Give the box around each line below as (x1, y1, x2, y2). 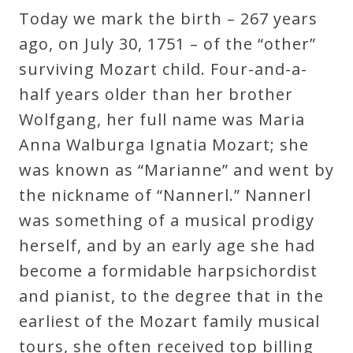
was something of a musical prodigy (19, 209, 314, 231)
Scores (44, 58, 88, 76)
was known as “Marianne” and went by (19, 158, 334, 180)
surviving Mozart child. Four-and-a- (19, 58, 307, 80)
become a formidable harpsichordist (19, 259, 318, 281)
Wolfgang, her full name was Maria (19, 108, 305, 130)
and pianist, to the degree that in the (19, 284, 324, 307)
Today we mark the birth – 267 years (19, 7, 318, 29)
